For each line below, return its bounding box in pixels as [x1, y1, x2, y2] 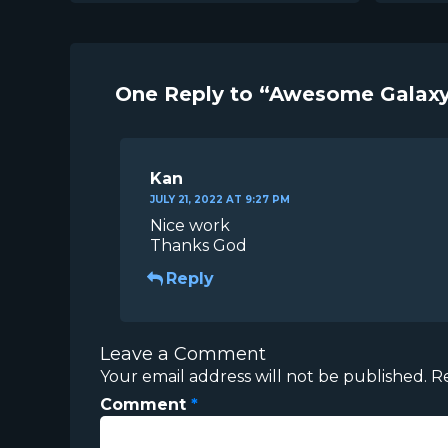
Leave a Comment [100, 342, 266, 365]
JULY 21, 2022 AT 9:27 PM [150, 192, 290, 206]
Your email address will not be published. [100, 366, 427, 386]
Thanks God [150, 235, 247, 255]
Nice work [150, 215, 230, 235]
